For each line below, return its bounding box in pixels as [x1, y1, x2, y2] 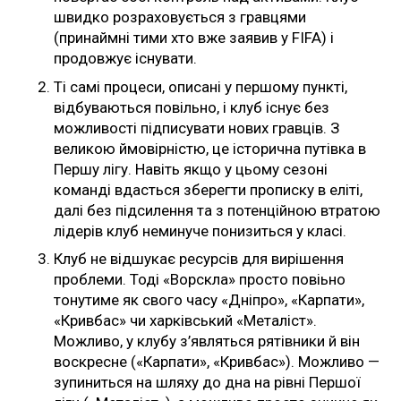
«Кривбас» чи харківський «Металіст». [54, 311, 317, 330]
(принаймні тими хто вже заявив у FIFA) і [54, 29, 334, 47]
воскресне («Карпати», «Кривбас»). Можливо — [54, 353, 380, 371]
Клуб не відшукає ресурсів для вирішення [54, 250, 344, 269]
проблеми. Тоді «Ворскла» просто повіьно [54, 270, 346, 289]
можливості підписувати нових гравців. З [54, 118, 339, 137]
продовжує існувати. [54, 49, 197, 68]
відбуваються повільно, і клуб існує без [54, 98, 329, 116]
